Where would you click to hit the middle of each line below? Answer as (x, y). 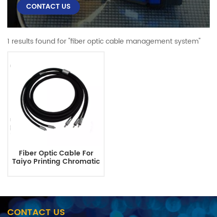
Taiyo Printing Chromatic (56, 162)
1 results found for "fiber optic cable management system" (104, 42)
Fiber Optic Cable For (56, 153)
